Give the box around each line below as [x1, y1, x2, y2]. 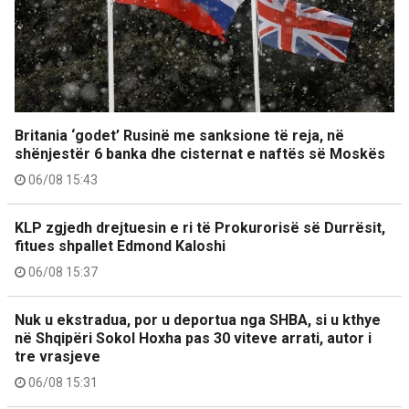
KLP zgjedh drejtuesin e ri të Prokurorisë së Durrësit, [15, 219, 385, 236]
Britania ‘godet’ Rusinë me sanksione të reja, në [15, 127, 344, 144]
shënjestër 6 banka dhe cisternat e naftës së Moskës [15, 145, 385, 163]
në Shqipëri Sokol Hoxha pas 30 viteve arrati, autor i [15, 330, 372, 347]
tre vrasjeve [15, 348, 100, 365]
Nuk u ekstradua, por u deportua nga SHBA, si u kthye [15, 311, 381, 329]
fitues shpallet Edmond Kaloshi [15, 237, 225, 255]
